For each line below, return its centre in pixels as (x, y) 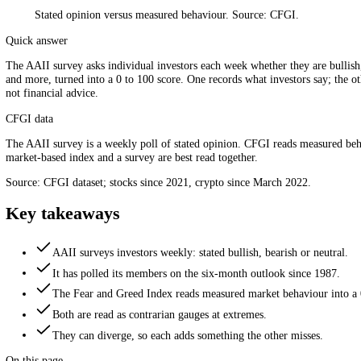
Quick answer (41, 125)
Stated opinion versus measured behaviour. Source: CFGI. (185, 97)
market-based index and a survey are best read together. (146, 255)
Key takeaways (70, 318)
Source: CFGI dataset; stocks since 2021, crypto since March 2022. (176, 283)
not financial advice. (58, 183)
